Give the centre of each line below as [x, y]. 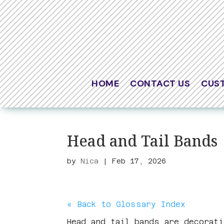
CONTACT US [160, 83]
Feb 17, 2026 [139, 161]
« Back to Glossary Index [126, 204]
